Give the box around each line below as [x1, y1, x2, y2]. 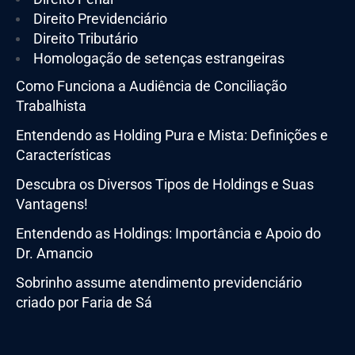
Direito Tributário [33, 29, 138, 47]
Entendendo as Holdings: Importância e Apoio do [16, 224, 321, 242]
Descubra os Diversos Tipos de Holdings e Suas [16, 175, 314, 193]
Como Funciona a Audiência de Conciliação [16, 77, 287, 94]
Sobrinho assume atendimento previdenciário [16, 273, 302, 291]
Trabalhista [16, 97, 86, 114]
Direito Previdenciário [33, 10, 167, 27]
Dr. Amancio [16, 244, 93, 261]
